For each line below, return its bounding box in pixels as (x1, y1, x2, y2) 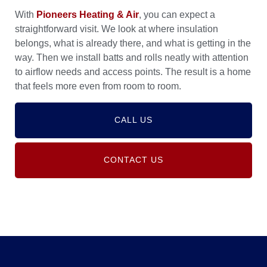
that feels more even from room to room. (15, 80, 181, 91)
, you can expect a (139, 9, 215, 20)
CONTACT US (104, 155, 163, 164)
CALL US (114, 115, 153, 125)
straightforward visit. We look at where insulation (15, 23, 218, 34)
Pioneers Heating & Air (36, 9, 139, 20)
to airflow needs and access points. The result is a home (15, 66, 251, 77)
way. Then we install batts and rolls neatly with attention (15, 52, 249, 63)
